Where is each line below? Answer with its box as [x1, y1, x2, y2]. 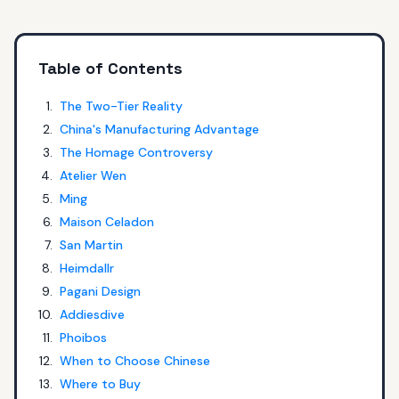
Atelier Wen [59, 167, 126, 183]
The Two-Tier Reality [59, 98, 183, 114]
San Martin [59, 237, 123, 253]
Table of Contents [37, 58, 187, 78]
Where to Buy [59, 376, 141, 392]
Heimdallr [59, 260, 114, 276]
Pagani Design [59, 283, 141, 299]
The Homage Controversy [59, 144, 213, 160]
